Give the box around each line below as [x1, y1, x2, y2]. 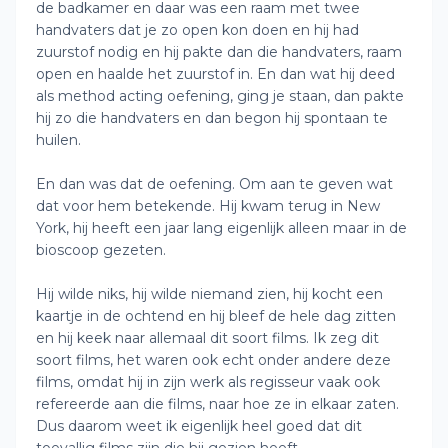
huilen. [36, 131, 81, 149]
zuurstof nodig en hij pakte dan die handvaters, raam [36, 43, 402, 61]
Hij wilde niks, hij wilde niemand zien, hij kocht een [36, 285, 383, 303]
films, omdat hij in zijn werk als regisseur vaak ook [36, 373, 380, 391]
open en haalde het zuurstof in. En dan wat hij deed [36, 65, 395, 83]
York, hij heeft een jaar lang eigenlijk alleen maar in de [36, 219, 407, 237]
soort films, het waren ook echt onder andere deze [36, 351, 391, 369]
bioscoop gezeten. [36, 241, 166, 259]
